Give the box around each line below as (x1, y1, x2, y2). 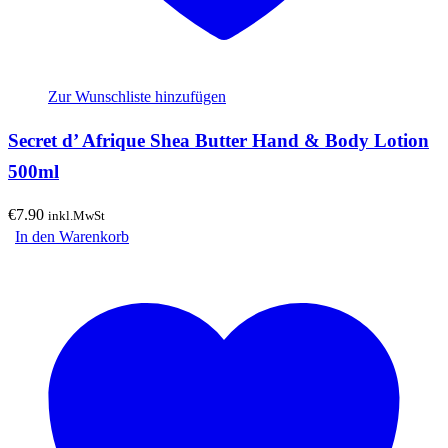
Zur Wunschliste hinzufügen (48, 88, 226, 106)
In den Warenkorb (15, 227, 129, 245)
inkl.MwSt (48, 207, 105, 223)
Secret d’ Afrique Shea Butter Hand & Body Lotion (8, 130, 429, 152)
